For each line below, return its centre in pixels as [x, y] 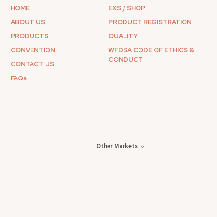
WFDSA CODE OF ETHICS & [151, 50]
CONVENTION [33, 50]
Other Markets [117, 146]
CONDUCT [126, 59]
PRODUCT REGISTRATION [150, 22]
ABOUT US [28, 22]
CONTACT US [33, 64]
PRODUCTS [30, 36]
